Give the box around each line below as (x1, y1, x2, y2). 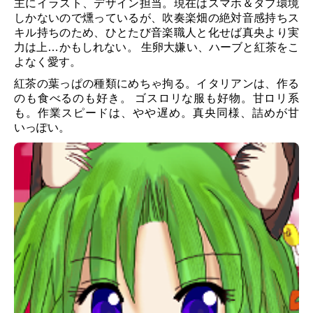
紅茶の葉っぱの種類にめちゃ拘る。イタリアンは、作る (14, 78, 299, 90)
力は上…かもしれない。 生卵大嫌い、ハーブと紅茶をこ (14, 41, 299, 54)
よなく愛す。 (14, 56, 81, 68)
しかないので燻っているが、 (14, 12, 163, 24)
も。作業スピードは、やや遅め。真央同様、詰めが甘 (14, 107, 299, 119)
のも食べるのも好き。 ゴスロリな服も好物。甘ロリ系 (14, 92, 299, 105)
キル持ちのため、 (14, 27, 105, 39)
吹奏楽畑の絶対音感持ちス (162, 12, 300, 24)
